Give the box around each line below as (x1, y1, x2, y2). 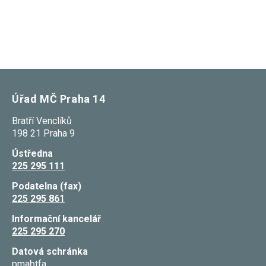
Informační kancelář (12, 213, 101, 225)
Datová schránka (12, 246, 88, 258)
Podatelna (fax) (12, 180, 81, 192)
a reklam (152, 23, 179, 32)
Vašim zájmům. (152, 42, 202, 51)
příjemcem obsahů (152, 14, 213, 23)
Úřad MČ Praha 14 (12, 93, 106, 106)
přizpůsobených (152, 33, 205, 42)
